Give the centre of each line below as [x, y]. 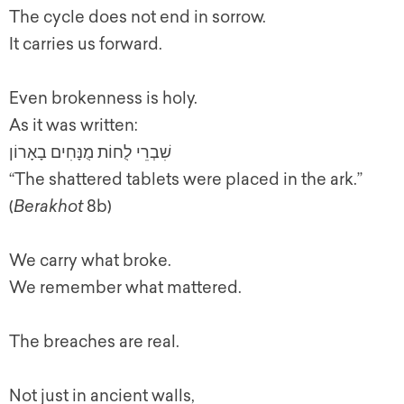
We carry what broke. [90, 261]
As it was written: [73, 125]
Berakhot [48, 207]
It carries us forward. [86, 44]
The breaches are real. [94, 342]
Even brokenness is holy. [103, 98]
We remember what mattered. [125, 288]
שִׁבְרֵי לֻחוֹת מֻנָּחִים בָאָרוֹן [90, 152]
